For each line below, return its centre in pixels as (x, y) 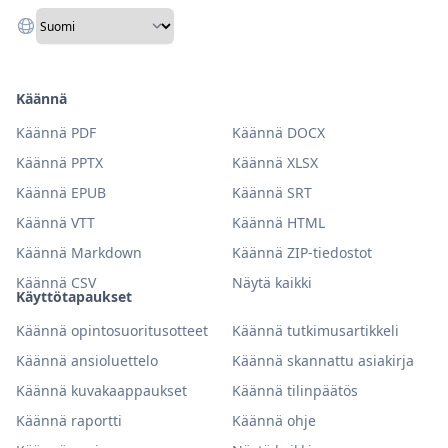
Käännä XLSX (275, 162)
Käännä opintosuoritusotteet (112, 330)
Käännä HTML (278, 222)
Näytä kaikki (272, 282)
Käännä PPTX (59, 162)
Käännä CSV (56, 282)
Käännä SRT (272, 192)
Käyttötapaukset (74, 296)
